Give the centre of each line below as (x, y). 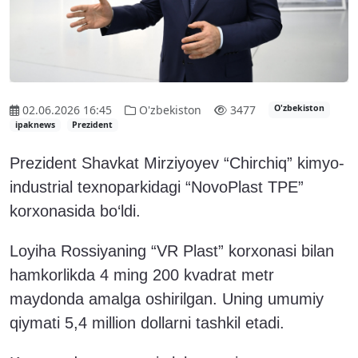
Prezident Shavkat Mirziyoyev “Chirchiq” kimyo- (177, 163)
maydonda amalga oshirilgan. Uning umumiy (167, 298)
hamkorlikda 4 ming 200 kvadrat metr (142, 274)
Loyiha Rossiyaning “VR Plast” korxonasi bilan (172, 251)
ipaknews (35, 125)
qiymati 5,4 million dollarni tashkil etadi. (147, 322)
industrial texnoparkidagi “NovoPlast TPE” (157, 187)
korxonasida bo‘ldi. (75, 211)
